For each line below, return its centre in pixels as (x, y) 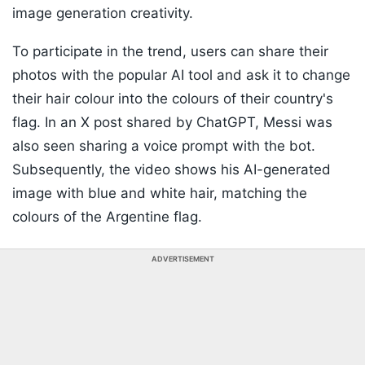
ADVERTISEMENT (182, 259)
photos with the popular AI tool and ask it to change (181, 75)
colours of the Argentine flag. (107, 217)
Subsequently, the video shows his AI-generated (172, 170)
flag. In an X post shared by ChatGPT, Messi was (172, 123)
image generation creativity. (105, 13)
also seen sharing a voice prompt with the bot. (164, 146)
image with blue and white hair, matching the (160, 193)
